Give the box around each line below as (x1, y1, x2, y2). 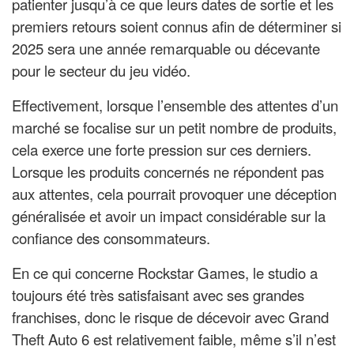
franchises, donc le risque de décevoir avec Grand (12, 307, 329, 328)
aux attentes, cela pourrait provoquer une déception (12, 183, 337, 205)
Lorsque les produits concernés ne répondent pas (12, 161, 324, 183)
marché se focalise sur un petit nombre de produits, (12, 117, 337, 138)
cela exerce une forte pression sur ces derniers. (12, 139, 311, 160)
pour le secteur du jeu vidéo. (12, 60, 190, 81)
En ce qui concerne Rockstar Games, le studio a (12, 262, 318, 284)
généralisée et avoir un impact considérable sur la (12, 205, 326, 227)
